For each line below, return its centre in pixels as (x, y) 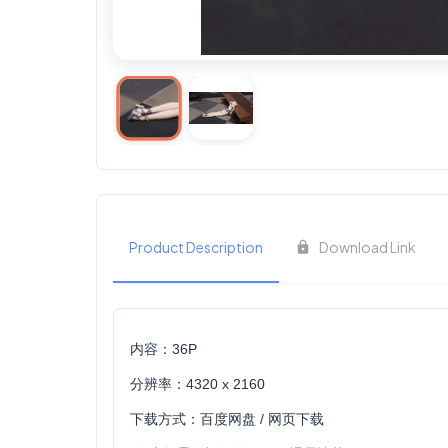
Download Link (367, 246)
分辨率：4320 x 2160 (197, 384)
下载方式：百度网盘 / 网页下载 (227, 419)
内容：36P (163, 349)
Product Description (196, 246)
